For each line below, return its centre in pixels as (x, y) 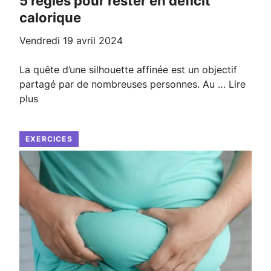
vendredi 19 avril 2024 (74, 40)
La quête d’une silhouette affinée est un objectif (128, 69)
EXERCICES (49, 139)
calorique (50, 17)
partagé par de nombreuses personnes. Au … (124, 84)
